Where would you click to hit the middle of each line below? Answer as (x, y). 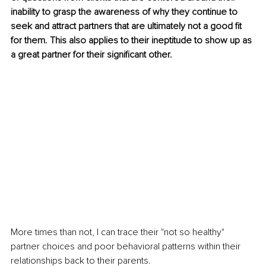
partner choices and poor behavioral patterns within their (127, 246)
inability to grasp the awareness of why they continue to (125, 12)
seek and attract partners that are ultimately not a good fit (127, 26)
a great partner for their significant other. (91, 55)
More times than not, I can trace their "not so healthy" (119, 232)
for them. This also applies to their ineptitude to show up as (132, 41)
